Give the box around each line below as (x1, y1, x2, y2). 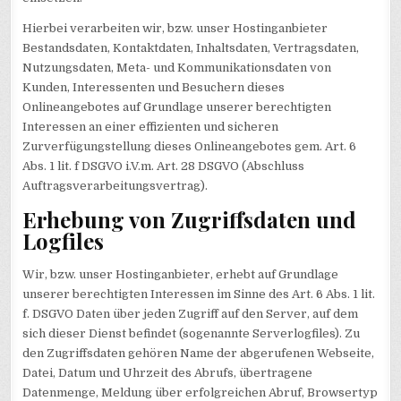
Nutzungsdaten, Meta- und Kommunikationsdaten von (22, 60, 332, 74)
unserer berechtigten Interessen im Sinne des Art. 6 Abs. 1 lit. (22, 286, 376, 301)
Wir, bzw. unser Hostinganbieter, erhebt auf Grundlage (22, 267, 339, 281)
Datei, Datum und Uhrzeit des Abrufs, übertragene (22, 365, 313, 380)
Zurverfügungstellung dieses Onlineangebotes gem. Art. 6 (22, 139, 357, 153)
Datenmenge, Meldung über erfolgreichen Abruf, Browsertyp (22, 385, 379, 399)
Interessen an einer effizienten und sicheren (22, 119, 279, 133)
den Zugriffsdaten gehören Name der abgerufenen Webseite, (22, 346, 375, 360)
